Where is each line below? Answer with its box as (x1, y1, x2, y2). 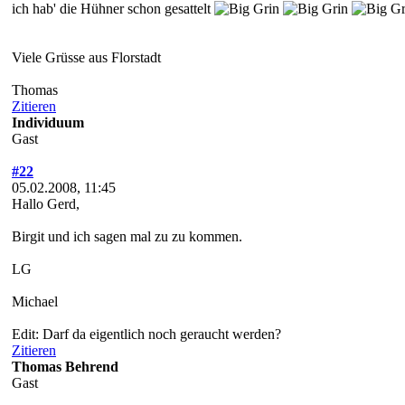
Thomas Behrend (12, 358, 118, 374)
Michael (12, 293, 58, 309)
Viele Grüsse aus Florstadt (12, 49, 161, 65)
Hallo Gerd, (12, 195, 80, 212)
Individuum (12, 114, 84, 130)
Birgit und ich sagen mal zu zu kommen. (12, 228, 242, 244)
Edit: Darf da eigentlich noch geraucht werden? (12, 325, 281, 342)
